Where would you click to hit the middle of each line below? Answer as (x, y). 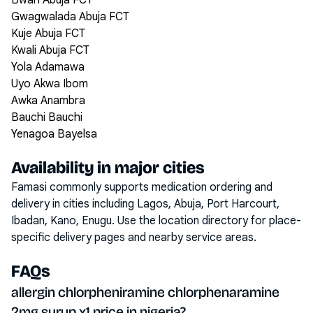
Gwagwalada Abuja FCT (70, 17)
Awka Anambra (48, 101)
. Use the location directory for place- (206, 221)
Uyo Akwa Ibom (50, 84)
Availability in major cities (108, 168)
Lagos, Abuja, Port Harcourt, (208, 204)
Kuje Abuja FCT (48, 34)
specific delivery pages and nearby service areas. (134, 238)
